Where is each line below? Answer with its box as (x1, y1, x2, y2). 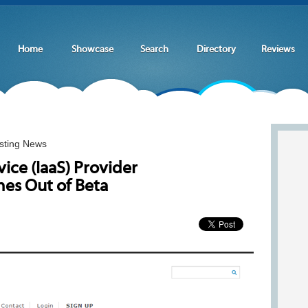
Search (140, 45, 168, 55)
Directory (196, 45, 236, 55)
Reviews (261, 45, 295, 55)
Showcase (71, 45, 113, 55)
